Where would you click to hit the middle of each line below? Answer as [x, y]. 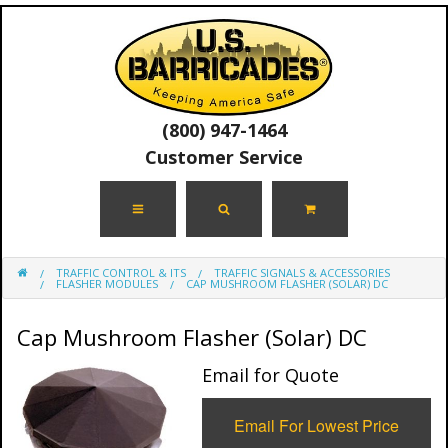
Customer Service [224, 157]
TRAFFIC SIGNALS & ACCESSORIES [302, 272]
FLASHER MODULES [107, 283]
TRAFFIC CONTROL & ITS [121, 272]
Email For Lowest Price [317, 426]
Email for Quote [271, 375]
